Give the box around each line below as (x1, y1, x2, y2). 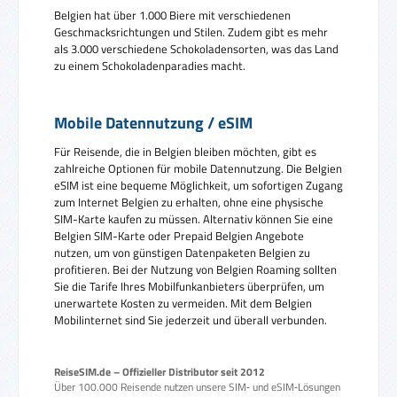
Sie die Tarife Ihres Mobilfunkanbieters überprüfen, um (54, 277, 324, 296)
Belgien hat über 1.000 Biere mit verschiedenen (54, 5, 291, 24)
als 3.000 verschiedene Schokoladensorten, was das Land (54, 39, 339, 58)
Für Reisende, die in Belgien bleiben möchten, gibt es (54, 143, 316, 161)
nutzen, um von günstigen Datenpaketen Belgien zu (54, 244, 310, 262)
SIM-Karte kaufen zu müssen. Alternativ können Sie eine (54, 210, 333, 229)
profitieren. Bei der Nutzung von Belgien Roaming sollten (54, 261, 337, 279)
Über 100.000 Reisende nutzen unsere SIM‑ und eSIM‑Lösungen (54, 379, 340, 395)
